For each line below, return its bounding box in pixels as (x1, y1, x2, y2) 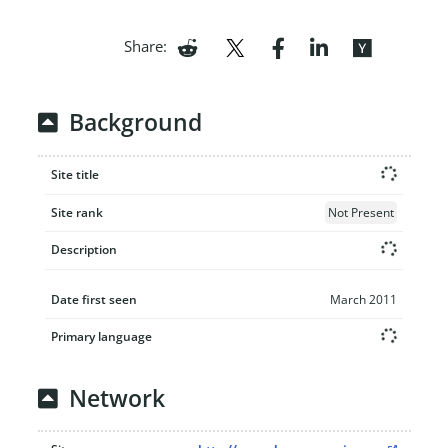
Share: (123, 35, 167, 56)
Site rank (51, 203, 103, 221)
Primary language (51, 327, 152, 345)
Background (68, 107, 202, 139)
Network (68, 382, 165, 414)
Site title (51, 165, 99, 183)
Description (51, 240, 117, 258)
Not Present (328, 203, 394, 221)
